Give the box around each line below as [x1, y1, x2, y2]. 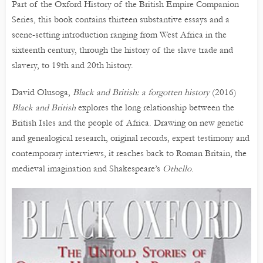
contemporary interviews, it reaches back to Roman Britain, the [12, 147, 247, 159]
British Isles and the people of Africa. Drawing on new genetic [12, 117, 244, 128]
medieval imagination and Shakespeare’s [12, 163, 163, 174]
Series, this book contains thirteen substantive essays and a [12, 14, 230, 25]
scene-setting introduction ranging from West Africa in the [12, 29, 227, 40]
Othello [163, 163, 191, 174]
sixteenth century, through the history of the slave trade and [12, 44, 233, 55]
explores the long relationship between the [76, 102, 234, 113]
